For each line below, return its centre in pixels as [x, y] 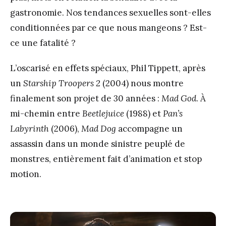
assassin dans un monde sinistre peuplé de [98, 144]
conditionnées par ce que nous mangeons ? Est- [108, 27]
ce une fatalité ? [43, 43]
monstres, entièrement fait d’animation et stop [106, 159]
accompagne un [149, 128]
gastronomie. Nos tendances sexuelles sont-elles [110, 12]
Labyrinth [30, 128]
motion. [26, 174]
